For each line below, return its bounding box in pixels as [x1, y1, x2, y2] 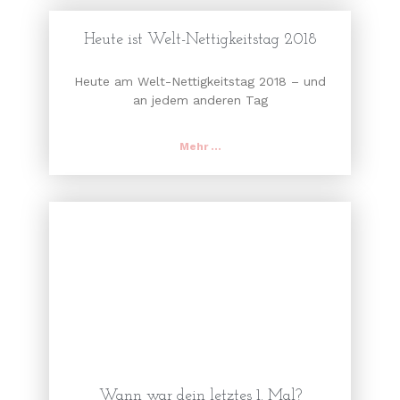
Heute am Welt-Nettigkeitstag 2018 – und [74, 74, 326, 89]
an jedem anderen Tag [132, 93, 268, 108]
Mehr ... [179, 140, 221, 154]
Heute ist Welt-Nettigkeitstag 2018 [83, 31, 317, 49]
